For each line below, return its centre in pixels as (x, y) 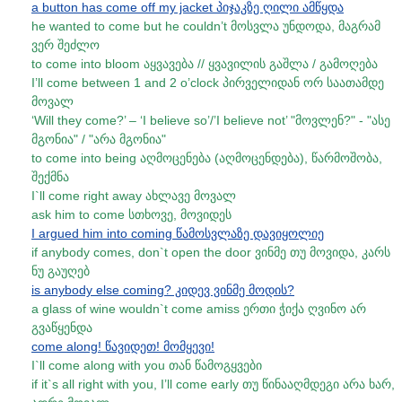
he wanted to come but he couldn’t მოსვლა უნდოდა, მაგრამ (206, 26)
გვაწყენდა (62, 328)
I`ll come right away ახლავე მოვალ (134, 196)
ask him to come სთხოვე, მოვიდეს (131, 214)
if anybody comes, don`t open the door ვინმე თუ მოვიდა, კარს (211, 252)
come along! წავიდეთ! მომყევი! (123, 346)
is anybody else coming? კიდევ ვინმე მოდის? (163, 290)
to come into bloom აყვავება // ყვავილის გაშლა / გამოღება (205, 64)
